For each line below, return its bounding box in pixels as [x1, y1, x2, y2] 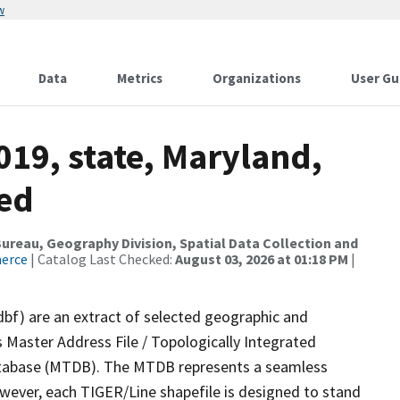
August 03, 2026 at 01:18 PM [175, 250, 348, 268]
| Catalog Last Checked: [28, 250, 175, 268]
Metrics [117, 70, 162, 87]
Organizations [212, 70, 301, 87]
